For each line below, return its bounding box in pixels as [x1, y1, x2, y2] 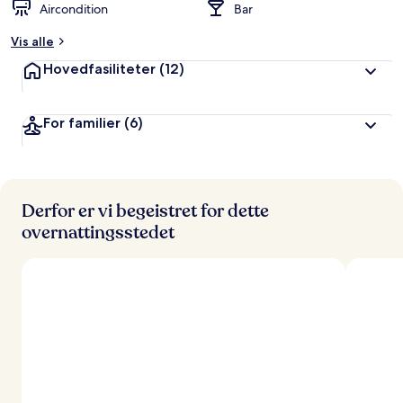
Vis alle [11, 33, 54, 49]
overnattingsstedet [22, 220, 175, 245]
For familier [43, 114, 121, 131]
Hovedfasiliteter [43, 60, 156, 77]
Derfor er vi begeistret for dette [22, 199, 269, 223]
